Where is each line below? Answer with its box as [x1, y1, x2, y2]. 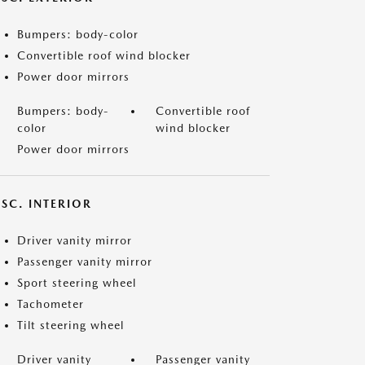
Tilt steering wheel [17, 319, 124, 332]
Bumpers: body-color [17, 28, 139, 41]
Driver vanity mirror [17, 234, 132, 247]
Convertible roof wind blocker [17, 49, 191, 62]
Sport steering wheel [17, 276, 136, 289]
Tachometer [17, 297, 84, 310]
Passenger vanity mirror [17, 255, 152, 268]
